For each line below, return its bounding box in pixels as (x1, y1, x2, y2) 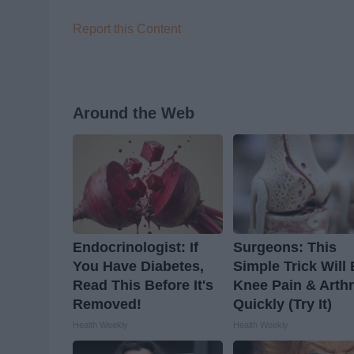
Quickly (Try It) (233, 296, 333, 313)
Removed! (73, 296, 141, 313)
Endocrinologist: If (73, 239, 198, 256)
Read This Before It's (73, 277, 213, 294)
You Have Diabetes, (73, 258, 204, 275)
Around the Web (73, 104, 194, 122)
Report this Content (73, 22, 181, 36)
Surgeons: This (233, 239, 337, 256)
